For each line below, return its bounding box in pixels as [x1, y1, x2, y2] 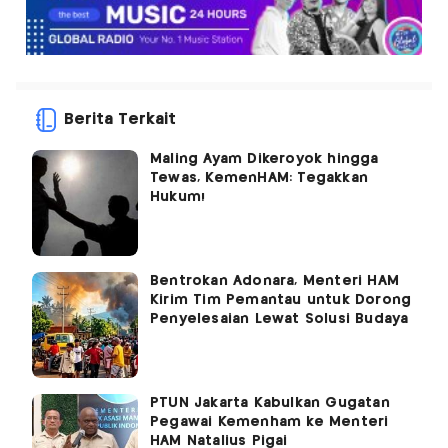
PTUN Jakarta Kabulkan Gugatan [150, 395, 390, 410]
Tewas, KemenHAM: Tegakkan [150, 170, 368, 185]
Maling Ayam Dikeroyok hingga [150, 151, 379, 166]
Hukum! [150, 189, 206, 204]
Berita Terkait [64, 111, 176, 127]
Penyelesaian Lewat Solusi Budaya [150, 311, 409, 326]
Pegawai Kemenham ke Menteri [150, 414, 389, 429]
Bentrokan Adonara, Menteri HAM [150, 273, 399, 288]
